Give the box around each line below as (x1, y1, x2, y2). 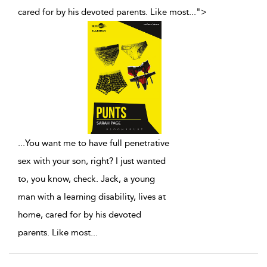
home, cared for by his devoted (18, 209, 141, 221)
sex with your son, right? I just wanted (18, 156, 166, 167)
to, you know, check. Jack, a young (18, 173, 155, 185)
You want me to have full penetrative (25, 138, 169, 149)
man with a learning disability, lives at (18, 191, 166, 203)
